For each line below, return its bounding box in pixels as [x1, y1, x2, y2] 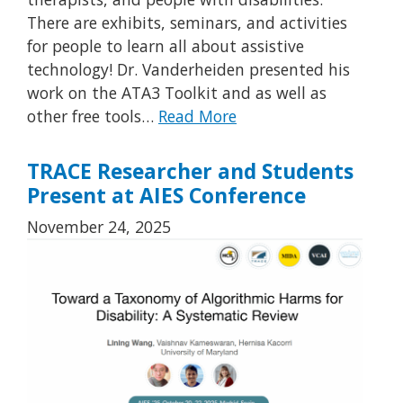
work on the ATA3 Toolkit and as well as [27, 82, 327, 104]
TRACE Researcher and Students [27, 157, 354, 185]
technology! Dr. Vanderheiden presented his [27, 58, 350, 81]
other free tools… [27, 105, 158, 128]
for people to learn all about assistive [27, 35, 304, 58]
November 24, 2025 [27, 215, 171, 237]
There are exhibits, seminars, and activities [27, 12, 347, 34]
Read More [158, 105, 237, 128]
